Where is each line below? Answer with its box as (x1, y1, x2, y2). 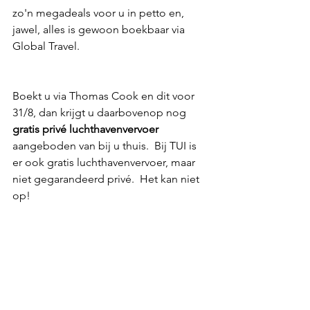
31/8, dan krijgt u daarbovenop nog (12, 105, 189, 119)
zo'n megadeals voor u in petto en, (12, 6, 187, 19)
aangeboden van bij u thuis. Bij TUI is (12, 138, 199, 152)
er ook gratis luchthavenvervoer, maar (12, 155, 198, 169)
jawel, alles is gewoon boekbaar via (12, 22, 188, 36)
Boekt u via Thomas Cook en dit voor (12, 89, 197, 102)
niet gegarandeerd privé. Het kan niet (12, 172, 202, 185)
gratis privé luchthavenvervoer (12, 122, 158, 136)
